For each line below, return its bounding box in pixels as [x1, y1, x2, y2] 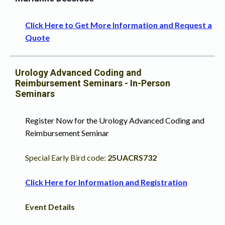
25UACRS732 [107, 153, 157, 163]
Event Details [25, 202, 75, 212]
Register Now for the [25, 116, 97, 126]
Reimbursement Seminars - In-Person [15, 78, 170, 89]
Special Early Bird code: [25, 153, 107, 163]
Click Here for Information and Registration [25, 177, 187, 187]
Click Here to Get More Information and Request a [25, 20, 212, 30]
